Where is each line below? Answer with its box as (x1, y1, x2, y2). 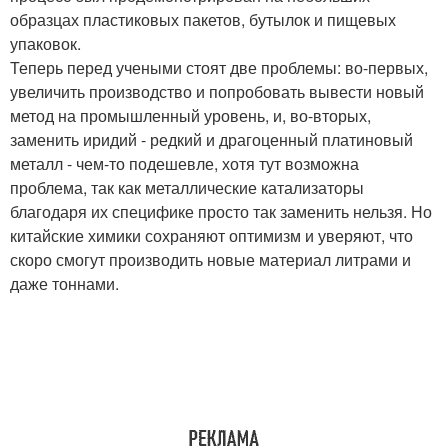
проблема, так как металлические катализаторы (10, 176, 364, 200)
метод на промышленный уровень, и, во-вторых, (10, 104, 371, 128)
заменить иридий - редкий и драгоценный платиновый (10, 128, 413, 152)
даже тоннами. (10, 272, 119, 296)
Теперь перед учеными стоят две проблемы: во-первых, (10, 56, 428, 80)
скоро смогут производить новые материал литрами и (10, 248, 411, 272)
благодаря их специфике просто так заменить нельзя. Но (10, 200, 432, 224)
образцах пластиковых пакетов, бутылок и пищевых (10, 8, 396, 32)
